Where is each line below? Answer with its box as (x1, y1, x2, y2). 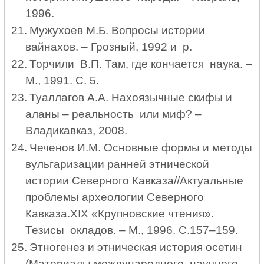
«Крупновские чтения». (88, 207, 214, 220)
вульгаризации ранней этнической (25, 157, 209, 170)
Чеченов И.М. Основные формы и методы (29, 141, 252, 154)
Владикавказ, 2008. (25, 124, 127, 137)
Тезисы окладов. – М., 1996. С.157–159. (25, 223, 238, 236)
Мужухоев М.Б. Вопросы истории (29, 24, 205, 37)
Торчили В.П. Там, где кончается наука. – (29, 57, 252, 70)
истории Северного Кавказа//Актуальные (25, 174, 243, 187)
